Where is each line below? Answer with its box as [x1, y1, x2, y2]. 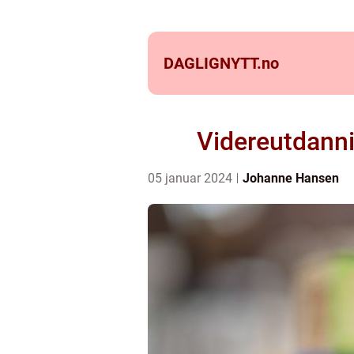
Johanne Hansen [243, 171, 339, 186]
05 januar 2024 [148, 171, 235, 186]
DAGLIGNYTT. [164, 54, 262, 73]
